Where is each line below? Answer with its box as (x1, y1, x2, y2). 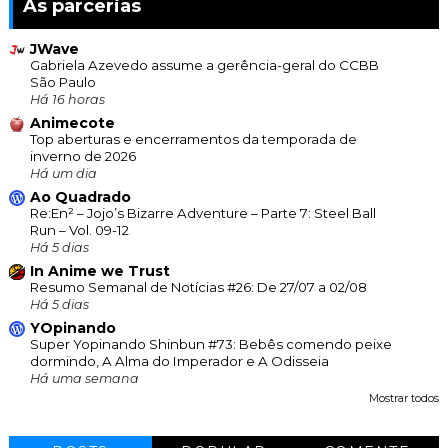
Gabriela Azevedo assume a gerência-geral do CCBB (29, 56, 379, 73)
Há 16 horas (29, 91, 105, 107)
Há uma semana (29, 370, 139, 386)
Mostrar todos (369, 391, 440, 405)
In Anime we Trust (29, 261, 170, 280)
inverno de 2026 (29, 147, 136, 164)
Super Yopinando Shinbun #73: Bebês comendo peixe (29, 335, 392, 352)
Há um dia (29, 165, 97, 181)
